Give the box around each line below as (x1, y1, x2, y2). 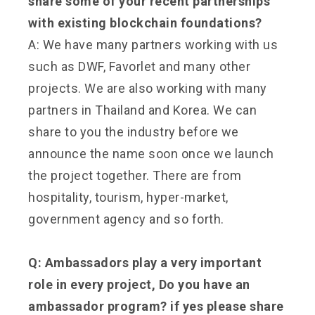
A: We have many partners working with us (28, 37, 278, 52)
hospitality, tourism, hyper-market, (28, 189, 229, 205)
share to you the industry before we (28, 124, 239, 139)
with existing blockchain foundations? (28, 15, 262, 30)
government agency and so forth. (28, 211, 224, 226)
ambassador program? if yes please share (28, 298, 284, 314)
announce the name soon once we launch (28, 146, 274, 161)
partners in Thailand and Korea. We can (28, 102, 257, 117)
